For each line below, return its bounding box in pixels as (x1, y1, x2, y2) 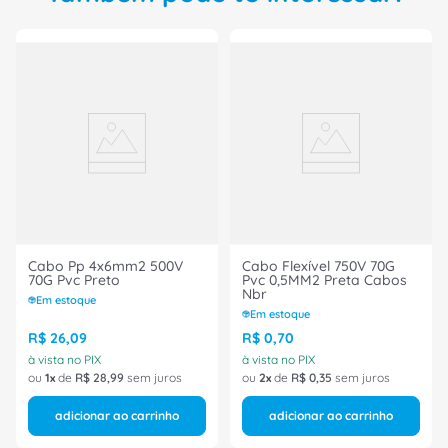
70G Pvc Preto (28, 271, 120, 290)
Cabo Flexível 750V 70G (242, 257, 395, 276)
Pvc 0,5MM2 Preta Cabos (242, 271, 364, 290)
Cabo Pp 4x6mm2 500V (28, 257, 183, 276)
